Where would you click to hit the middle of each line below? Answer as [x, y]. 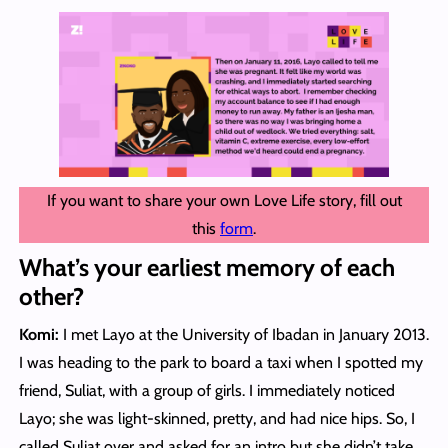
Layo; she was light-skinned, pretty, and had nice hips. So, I [216, 419]
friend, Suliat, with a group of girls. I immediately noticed [206, 391]
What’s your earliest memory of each [206, 268]
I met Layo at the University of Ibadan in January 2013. [245, 335]
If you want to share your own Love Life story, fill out [224, 201]
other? [51, 297]
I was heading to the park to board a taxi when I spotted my [220, 363]
